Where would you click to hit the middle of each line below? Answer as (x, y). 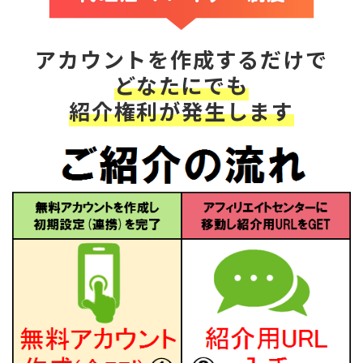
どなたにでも (181, 85)
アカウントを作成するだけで (181, 59)
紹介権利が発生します (181, 111)
